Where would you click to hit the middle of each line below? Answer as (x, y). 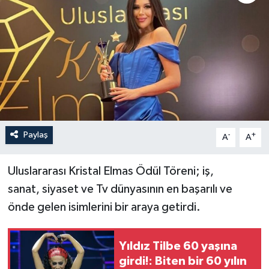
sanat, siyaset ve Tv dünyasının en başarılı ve (120, 189)
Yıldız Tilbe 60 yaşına (178, 246)
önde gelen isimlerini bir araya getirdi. (104, 207)
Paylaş (35, 134)
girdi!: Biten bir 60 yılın (183, 261)
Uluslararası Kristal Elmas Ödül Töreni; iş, (110, 171)
